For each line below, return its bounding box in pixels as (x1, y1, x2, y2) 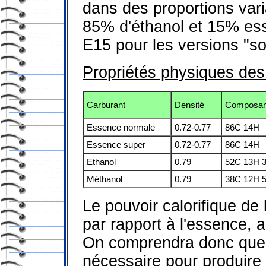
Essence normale (87, 122, 155, 132)
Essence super (87, 140, 145, 150)
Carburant (87, 100, 125, 110)
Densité (175, 100, 204, 110)
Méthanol (87, 174, 122, 184)
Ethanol (87, 157, 116, 167)
